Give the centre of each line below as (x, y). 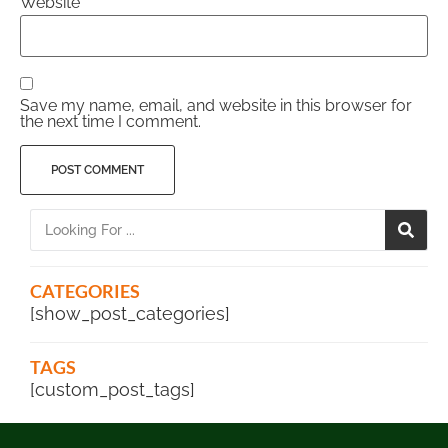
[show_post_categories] (130, 313)
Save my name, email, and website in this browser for (216, 106)
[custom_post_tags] (112, 389)
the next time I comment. (110, 122)
